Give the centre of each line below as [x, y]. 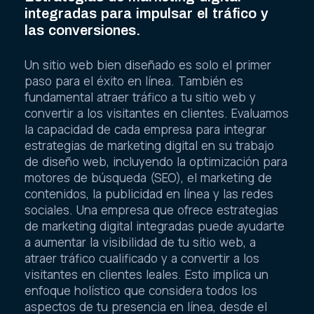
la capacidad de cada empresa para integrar [145, 130]
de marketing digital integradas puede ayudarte [155, 226]
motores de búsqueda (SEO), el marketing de [148, 178]
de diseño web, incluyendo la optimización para [156, 162]
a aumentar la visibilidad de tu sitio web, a [140, 243]
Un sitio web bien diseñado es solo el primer [148, 65]
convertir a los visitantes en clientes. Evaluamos [157, 114]
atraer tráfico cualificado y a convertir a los [142, 259]
